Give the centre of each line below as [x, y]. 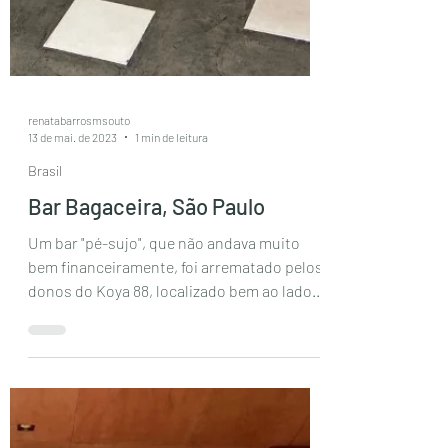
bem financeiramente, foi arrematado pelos [175, 386]
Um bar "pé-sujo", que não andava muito [164, 362]
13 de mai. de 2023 [72, 256]
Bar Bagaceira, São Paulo [146, 326]
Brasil [45, 290]
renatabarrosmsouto [79, 240]
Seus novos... [73, 434]
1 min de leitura [171, 256]
